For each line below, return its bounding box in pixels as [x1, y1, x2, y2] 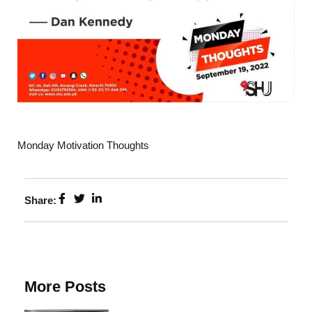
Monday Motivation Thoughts [17, 139, 149, 151]
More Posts [24, 277, 106, 295]
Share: [24, 194, 56, 206]
